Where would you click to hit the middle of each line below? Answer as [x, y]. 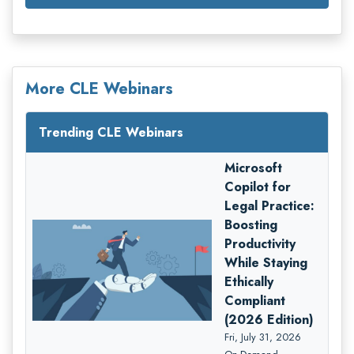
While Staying [266, 262]
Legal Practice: [270, 205]
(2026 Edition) [269, 319]
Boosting [251, 224]
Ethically [249, 281]
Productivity [260, 243]
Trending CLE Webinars [111, 132]
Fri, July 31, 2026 [263, 337]
